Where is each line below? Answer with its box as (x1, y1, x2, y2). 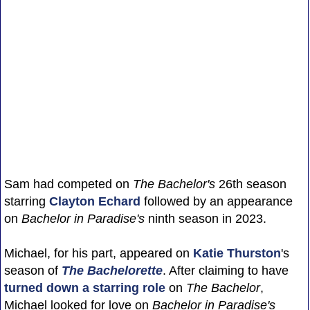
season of (3, 263, 62, 277)
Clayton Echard (48, 194, 140, 208)
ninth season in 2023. (144, 211, 266, 226)
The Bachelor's (132, 176, 215, 191)
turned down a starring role (3, 280, 165, 295)
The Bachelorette (61, 263, 163, 277)
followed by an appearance (140, 194, 293, 208)
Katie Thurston (192, 246, 281, 260)
